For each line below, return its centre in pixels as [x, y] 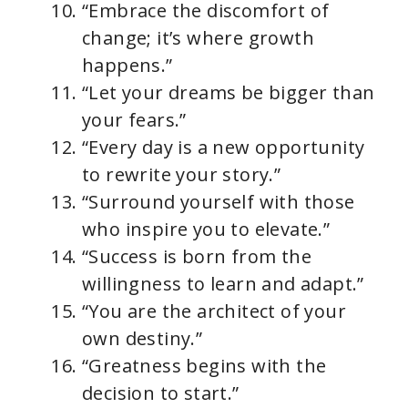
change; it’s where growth [198, 38]
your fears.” [134, 120]
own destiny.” [143, 339]
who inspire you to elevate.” [206, 229]
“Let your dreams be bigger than [229, 93]
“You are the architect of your [214, 311]
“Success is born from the [197, 257]
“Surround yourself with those [219, 202]
